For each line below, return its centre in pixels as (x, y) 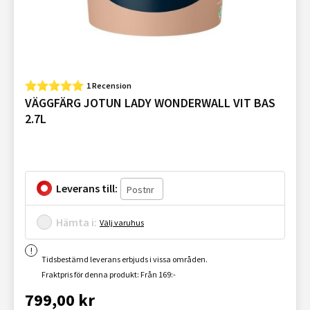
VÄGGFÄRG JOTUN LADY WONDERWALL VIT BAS (150, 103)
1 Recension (109, 85)
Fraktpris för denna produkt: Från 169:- (109, 274)
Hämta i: (76, 222)
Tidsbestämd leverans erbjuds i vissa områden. (125, 259)
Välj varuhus (122, 222)
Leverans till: (87, 188)
